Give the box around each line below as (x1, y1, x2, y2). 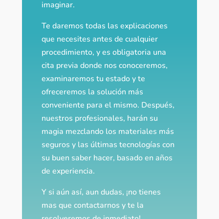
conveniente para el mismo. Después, (41, 100, 175, 111)
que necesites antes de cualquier (41, 34, 158, 45)
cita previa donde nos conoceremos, (41, 60, 168, 71)
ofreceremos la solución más (41, 87, 143, 98)
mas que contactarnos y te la (41, 200, 144, 211)
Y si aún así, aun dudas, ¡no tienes (41, 187, 161, 198)
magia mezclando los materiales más (41, 126, 174, 137)
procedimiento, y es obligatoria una (41, 47, 166, 58)
